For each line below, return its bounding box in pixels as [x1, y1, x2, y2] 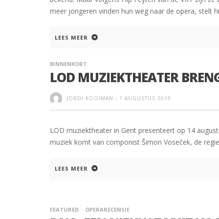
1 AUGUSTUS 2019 [119, 94, 171, 102]
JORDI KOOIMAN [66, 94, 113, 102]
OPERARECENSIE [85, 206, 130, 214]
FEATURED [50, 206, 79, 214]
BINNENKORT [50, 60, 87, 67]
